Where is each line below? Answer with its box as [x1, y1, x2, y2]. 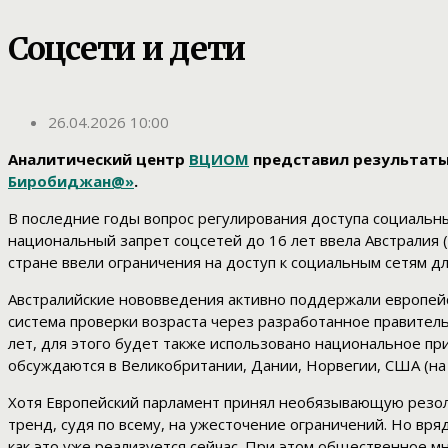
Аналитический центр [8, 149, 189, 170]
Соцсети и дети [8, 28, 246, 69]
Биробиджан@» [8, 171, 134, 192]
